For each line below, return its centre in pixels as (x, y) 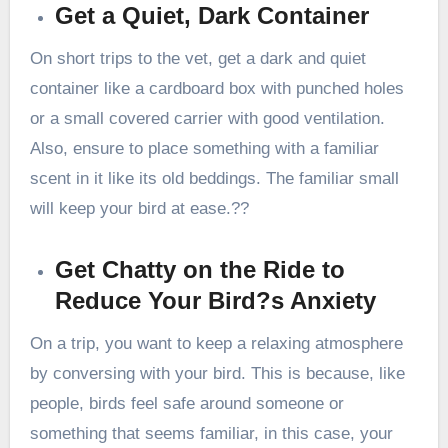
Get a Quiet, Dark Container (212, 16)
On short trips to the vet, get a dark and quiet (197, 59)
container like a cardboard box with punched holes (216, 89)
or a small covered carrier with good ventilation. (207, 119)
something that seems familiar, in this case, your (211, 433)
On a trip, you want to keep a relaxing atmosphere (216, 343)
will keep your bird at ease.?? (139, 209)
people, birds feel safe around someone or (186, 403)
